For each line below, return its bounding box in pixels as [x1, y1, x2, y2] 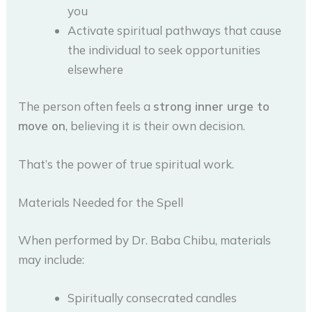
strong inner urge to [153, 99, 270, 114]
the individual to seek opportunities [68, 42, 261, 57]
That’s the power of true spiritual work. [18, 157, 235, 172]
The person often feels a [18, 99, 154, 114]
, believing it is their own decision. [65, 118, 246, 134]
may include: [18, 251, 85, 267]
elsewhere [68, 61, 124, 77]
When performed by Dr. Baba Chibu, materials [18, 232, 272, 247]
